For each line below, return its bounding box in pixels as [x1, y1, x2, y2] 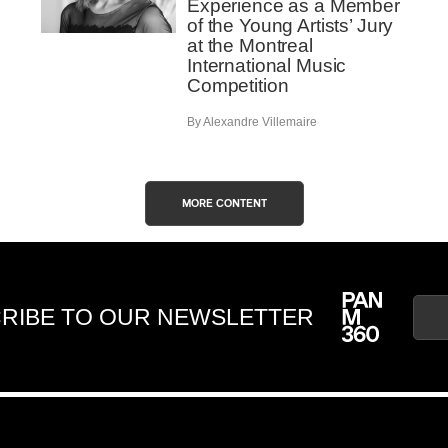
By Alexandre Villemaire [187, 115, 317, 130]
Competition [187, 75, 289, 96]
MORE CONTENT [181, 198, 267, 210]
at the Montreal [187, 35, 313, 56]
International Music [187, 55, 347, 76]
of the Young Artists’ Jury [187, 15, 394, 36]
